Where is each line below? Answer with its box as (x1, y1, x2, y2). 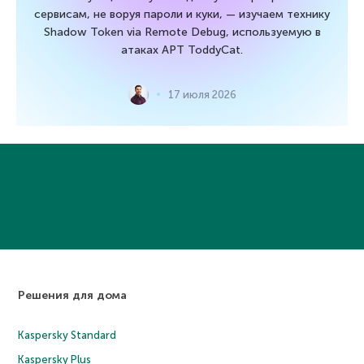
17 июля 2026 (167, 88, 236, 101)
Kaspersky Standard (18, 328, 117, 341)
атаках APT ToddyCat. (121, 42, 243, 57)
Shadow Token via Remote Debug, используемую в (43, 24, 321, 39)
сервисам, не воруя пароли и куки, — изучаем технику (34, 6, 330, 21)
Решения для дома (18, 288, 128, 302)
